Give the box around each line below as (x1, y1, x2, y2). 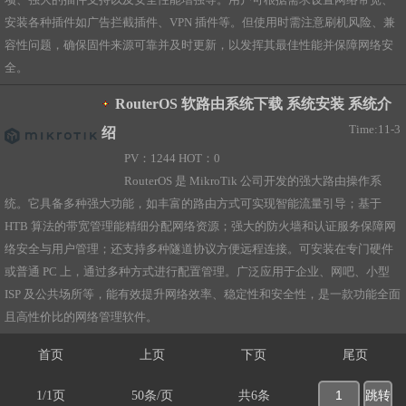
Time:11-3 (348, 123, 401, 136)
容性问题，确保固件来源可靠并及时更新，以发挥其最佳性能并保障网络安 (5, 39, 393, 52)
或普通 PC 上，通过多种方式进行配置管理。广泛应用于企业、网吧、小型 (5, 266, 390, 278)
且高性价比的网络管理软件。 (5, 311, 158, 324)
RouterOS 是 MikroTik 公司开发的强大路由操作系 (124, 175, 382, 188)
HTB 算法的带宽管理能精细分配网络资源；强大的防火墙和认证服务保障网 (5, 220, 396, 233)
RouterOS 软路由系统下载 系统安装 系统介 (115, 96, 391, 111)
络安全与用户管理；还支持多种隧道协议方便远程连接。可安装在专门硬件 (5, 243, 393, 256)
